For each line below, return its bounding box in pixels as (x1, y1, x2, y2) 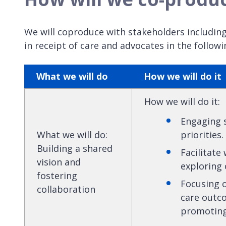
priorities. (181, 128, 223, 141)
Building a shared (37, 142, 112, 154)
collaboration (37, 183, 95, 195)
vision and (37, 155, 81, 168)
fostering (37, 169, 77, 182)
